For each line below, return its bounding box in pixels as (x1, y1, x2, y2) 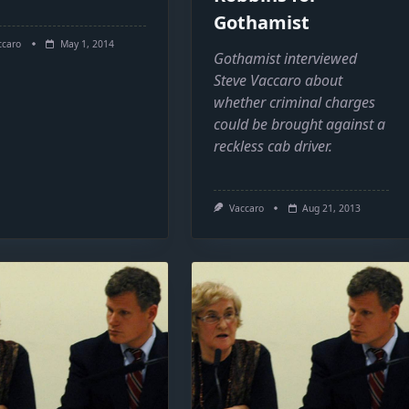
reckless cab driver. (214, 136, 333, 156)
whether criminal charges (214, 92, 376, 112)
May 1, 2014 (59, 37, 114, 50)
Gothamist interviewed (214, 48, 358, 68)
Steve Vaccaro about (214, 70, 343, 90)
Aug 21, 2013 (302, 202, 362, 215)
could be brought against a (214, 114, 386, 134)
